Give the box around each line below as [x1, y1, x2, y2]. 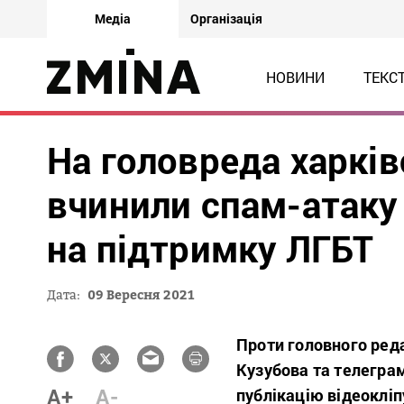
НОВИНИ [265, 68, 325, 87]
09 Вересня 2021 [87, 287, 195, 302]
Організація [190, 10, 262, 27]
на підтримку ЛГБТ [47, 225, 383, 272]
